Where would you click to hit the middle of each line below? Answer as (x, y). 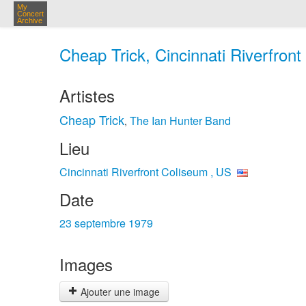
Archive (30, 20)
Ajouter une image (119, 292)
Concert (30, 14)
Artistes (87, 95)
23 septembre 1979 (106, 223)
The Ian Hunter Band (180, 121)
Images (86, 264)
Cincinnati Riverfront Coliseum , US (145, 172)
